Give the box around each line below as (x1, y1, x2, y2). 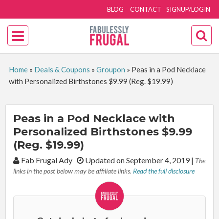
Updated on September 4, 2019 (84, 155, 192, 165)
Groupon (96, 65, 125, 74)
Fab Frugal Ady (20, 155, 77, 165)
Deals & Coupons (34, 65, 90, 74)
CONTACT (130, 5, 162, 13)
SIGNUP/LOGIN (166, 5, 211, 13)
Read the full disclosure (133, 167, 195, 175)
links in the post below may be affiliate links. (13, 167, 133, 175)
